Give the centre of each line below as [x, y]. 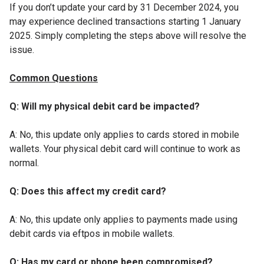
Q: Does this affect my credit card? [88, 191]
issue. [22, 49]
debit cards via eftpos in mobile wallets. [92, 233]
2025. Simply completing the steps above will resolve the [128, 35]
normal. [24, 163]
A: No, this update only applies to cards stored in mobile [124, 134]
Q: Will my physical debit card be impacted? [105, 106]
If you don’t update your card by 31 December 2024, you [124, 7]
